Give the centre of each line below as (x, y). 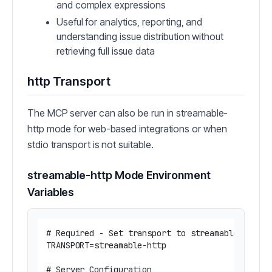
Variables (51, 192)
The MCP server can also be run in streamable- (128, 113)
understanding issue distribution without (140, 37)
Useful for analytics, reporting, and (130, 22)
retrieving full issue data (106, 51)
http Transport (69, 82)
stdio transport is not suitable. (90, 145)
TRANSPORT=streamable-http (106, 246)
